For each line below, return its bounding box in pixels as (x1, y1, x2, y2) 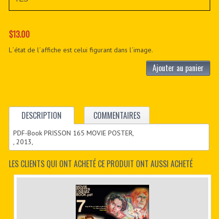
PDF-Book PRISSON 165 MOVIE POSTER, (13, 128, 134, 137)
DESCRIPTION (21, 109, 62, 122)
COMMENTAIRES (93, 109, 140, 122)
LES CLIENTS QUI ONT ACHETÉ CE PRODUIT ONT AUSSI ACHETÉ (8, 157, 193, 170)
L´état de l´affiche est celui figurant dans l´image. (8, 45, 153, 55)
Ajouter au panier (153, 62, 204, 74)
